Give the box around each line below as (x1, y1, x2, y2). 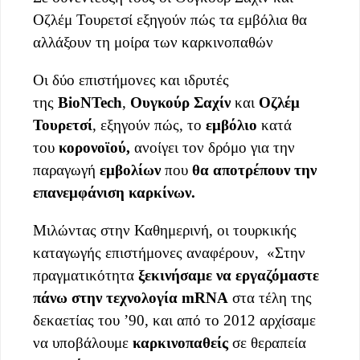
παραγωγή (33, 162, 100, 179)
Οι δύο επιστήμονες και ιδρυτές (33, 72, 229, 89)
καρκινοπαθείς (133, 334, 228, 352)
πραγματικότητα (33, 267, 138, 284)
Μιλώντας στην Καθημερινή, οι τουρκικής (33, 222, 297, 239)
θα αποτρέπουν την (188, 162, 317, 179)
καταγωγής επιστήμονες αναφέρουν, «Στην (33, 244, 305, 262)
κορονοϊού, (55, 139, 130, 157)
